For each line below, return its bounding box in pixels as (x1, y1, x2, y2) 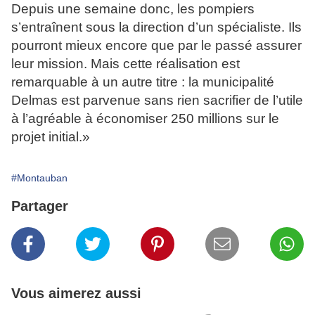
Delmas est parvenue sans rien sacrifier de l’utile (11, 93, 303, 108)
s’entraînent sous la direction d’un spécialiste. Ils (11, 20, 302, 35)
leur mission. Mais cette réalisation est (11, 56, 240, 72)
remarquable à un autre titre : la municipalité (11, 75, 274, 90)
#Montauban (11, 172, 67, 184)
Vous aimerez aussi (11, 285, 141, 302)
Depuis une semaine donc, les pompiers (11, 1, 255, 17)
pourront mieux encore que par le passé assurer (11, 38, 302, 53)
